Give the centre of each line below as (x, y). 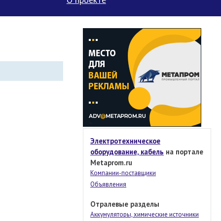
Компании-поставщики (123, 173)
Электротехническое (125, 141)
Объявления (108, 184)
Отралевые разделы (125, 204)
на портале (184, 152)
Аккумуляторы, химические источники (145, 214)
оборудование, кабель (127, 152)
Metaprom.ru (111, 163)
